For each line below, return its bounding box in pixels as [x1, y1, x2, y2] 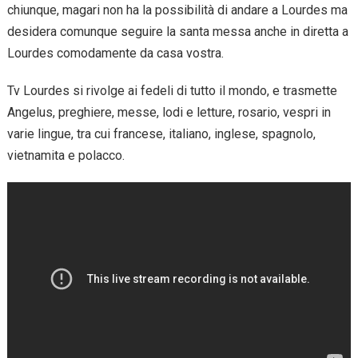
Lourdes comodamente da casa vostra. [6, 45, 224, 61]
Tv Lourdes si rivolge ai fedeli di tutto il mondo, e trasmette [6, 82, 337, 98]
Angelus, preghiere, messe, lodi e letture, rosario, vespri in [6, 104, 331, 120]
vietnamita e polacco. [6, 147, 125, 163]
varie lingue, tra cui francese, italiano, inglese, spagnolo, [6, 125, 316, 141]
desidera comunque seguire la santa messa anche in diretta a [6, 23, 348, 39]
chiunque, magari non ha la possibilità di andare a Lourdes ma [6, 2, 348, 18]
